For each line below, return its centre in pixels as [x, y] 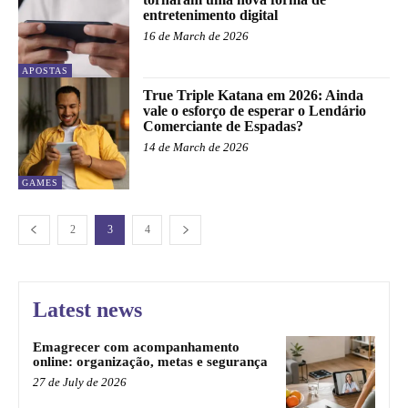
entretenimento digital [211, 15]
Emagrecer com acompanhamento [136, 347]
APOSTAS [45, 71]
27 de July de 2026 [80, 382]
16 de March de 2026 [196, 36]
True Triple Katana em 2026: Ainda [254, 96]
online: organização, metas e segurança [150, 361]
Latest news [87, 309]
